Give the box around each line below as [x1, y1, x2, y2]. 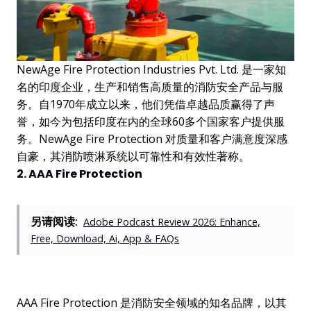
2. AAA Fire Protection [17, 165, 142, 182]
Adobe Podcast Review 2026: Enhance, [83, 215, 260, 228]
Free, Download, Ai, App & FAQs [31, 231, 179, 245]
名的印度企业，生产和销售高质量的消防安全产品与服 [17, 78, 283, 94]
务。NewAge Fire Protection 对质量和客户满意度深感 [17, 131, 287, 146]
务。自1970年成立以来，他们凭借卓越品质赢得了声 [17, 96, 275, 112]
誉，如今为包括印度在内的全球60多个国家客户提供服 [17, 113, 285, 129]
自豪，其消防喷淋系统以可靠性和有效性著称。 [17, 148, 250, 164]
